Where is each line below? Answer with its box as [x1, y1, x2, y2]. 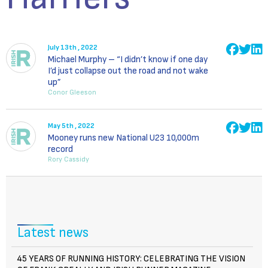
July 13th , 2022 [48, 43, 98, 52]
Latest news [17, 224, 89, 241]
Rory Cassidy [48, 155, 89, 164]
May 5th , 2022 [48, 121, 95, 130]
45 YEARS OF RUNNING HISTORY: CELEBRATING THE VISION [17, 253, 245, 264]
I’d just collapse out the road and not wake [48, 65, 208, 77]
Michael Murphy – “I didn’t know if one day [48, 54, 208, 65]
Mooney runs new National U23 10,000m [48, 132, 199, 144]
